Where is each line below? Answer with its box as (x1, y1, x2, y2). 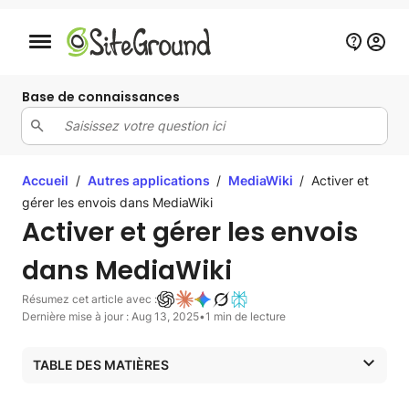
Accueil (22, 172, 68, 188)
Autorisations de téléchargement (37, 384, 230, 401)
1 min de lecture (205, 309, 286, 323)
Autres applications (88, 172, 213, 188)
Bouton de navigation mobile (28, 40, 153, 52)
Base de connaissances (22, 87, 180, 106)
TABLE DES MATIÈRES (33, 356, 169, 372)
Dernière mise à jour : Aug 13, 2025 (22, 309, 199, 323)
